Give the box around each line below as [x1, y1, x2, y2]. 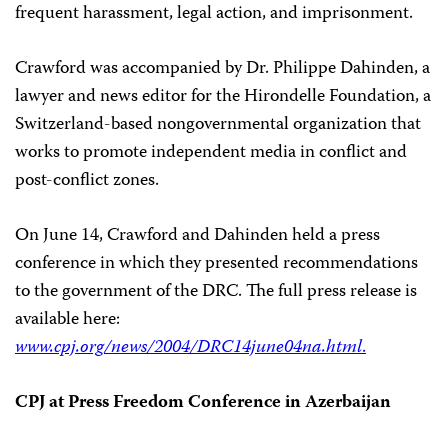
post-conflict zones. [15, 166, 159, 196]
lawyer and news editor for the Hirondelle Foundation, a [15, 82, 431, 112]
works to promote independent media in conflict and [15, 138, 407, 168]
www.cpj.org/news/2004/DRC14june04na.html [15, 333, 362, 363]
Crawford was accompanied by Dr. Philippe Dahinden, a [15, 54, 430, 84]
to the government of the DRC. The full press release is [15, 277, 417, 307]
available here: [15, 305, 120, 335]
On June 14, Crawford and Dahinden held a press [15, 221, 380, 251]
